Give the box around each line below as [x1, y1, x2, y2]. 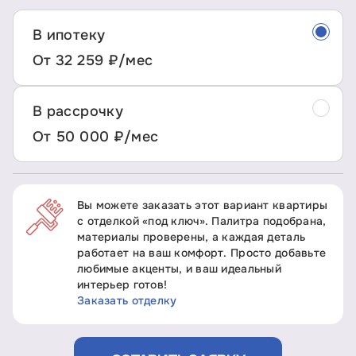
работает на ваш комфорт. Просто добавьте [77, 246, 327, 260]
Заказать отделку [77, 293, 177, 308]
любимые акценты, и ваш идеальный [77, 261, 281, 276]
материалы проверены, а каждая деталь [77, 230, 306, 244]
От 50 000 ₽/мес [33, 128, 159, 145]
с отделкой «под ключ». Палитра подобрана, [77, 214, 327, 228]
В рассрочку [33, 103, 123, 120]
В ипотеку [33, 26, 106, 44]
